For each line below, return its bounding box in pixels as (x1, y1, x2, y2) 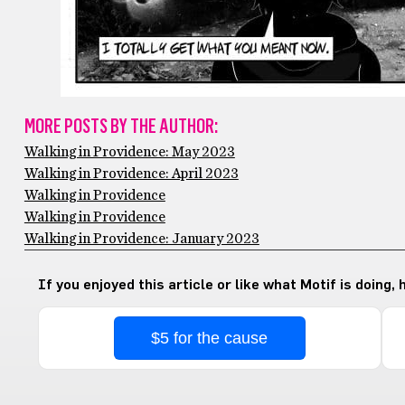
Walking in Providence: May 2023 (24, 145, 235, 159)
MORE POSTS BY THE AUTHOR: (24, 114, 218, 138)
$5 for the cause (151, 329, 268, 347)
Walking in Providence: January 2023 (24, 231, 259, 246)
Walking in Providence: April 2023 (24, 166, 239, 181)
